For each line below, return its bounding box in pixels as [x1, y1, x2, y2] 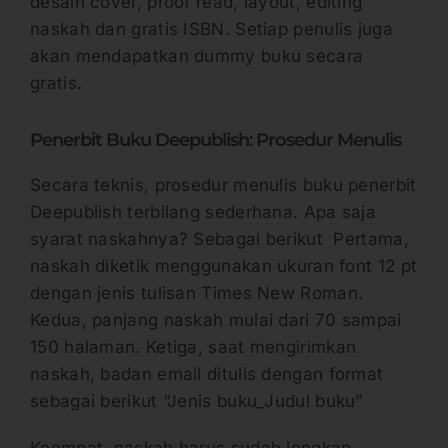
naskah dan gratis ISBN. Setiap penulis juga [30, 19, 393, 40]
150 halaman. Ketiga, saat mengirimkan [30, 336, 357, 357]
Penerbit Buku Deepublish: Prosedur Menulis [30, 129, 401, 152]
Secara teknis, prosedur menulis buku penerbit [30, 174, 417, 195]
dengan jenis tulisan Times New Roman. [30, 282, 364, 303]
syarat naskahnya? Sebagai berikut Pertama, [30, 228, 409, 249]
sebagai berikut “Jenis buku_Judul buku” [30, 390, 363, 411]
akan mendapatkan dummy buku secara [30, 46, 364, 67]
